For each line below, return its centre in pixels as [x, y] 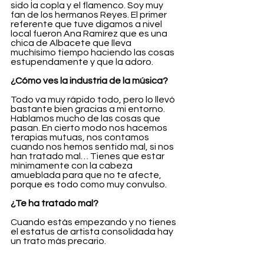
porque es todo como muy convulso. [89, 185]
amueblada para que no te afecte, [87, 175]
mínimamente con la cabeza [72, 166]
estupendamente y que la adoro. [83, 62]
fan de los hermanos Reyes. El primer [90, 15]
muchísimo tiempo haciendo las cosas [93, 53]
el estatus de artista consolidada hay [93, 232]
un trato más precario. [58, 241]
